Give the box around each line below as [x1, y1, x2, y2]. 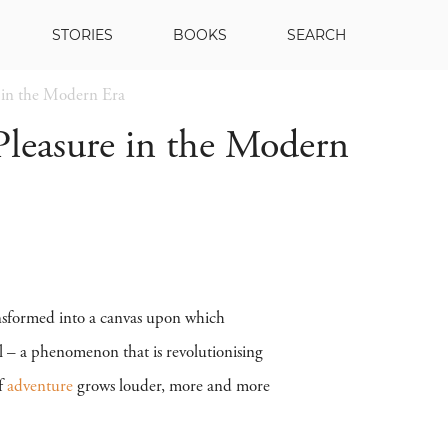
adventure [7, 379, 73, 396]
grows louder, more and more [73, 379, 270, 396]
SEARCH [287, 26, 346, 44]
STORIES [52, 26, 113, 44]
